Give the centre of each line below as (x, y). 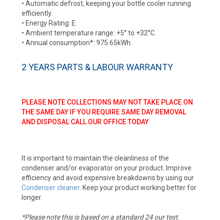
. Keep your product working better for (138, 188)
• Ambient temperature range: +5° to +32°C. (89, 33)
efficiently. (37, 14)
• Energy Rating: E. (49, 23)
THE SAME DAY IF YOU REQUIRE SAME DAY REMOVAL (104, 112)
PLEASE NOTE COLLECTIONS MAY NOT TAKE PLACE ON (107, 102)
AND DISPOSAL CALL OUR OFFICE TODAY (85, 122)
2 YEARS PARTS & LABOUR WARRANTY (97, 67)
